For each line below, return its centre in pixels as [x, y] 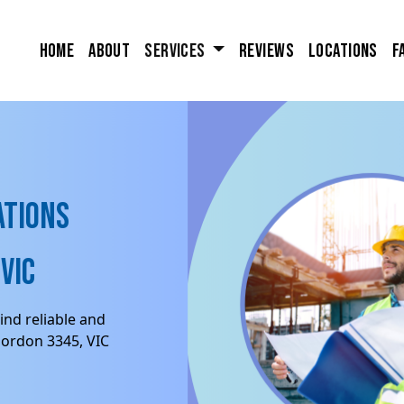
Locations [343, 50]
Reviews [266, 50]
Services [177, 50]
